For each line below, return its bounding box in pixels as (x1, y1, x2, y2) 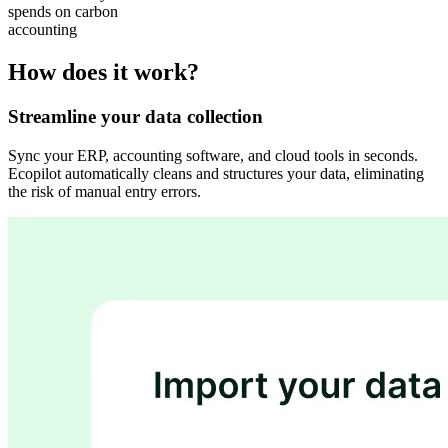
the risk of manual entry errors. (8, 182, 201, 200)
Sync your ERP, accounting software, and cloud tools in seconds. (8, 146, 418, 164)
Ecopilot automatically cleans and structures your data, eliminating (8, 164, 424, 182)
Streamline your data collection (8, 105, 263, 127)
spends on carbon (8, 2, 118, 20)
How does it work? (8, 58, 199, 85)
